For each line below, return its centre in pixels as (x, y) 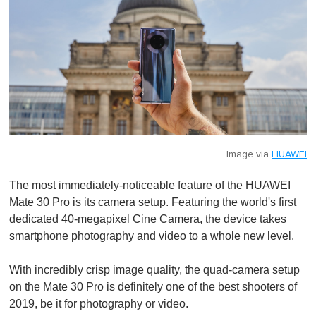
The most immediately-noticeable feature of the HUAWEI (150, 186)
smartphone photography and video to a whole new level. (152, 236)
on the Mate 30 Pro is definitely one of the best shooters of (153, 287)
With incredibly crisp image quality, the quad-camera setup (154, 270)
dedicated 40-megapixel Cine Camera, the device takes (148, 219)
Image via (249, 155)
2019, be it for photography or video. (100, 304)
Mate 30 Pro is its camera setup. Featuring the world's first (153, 202)
